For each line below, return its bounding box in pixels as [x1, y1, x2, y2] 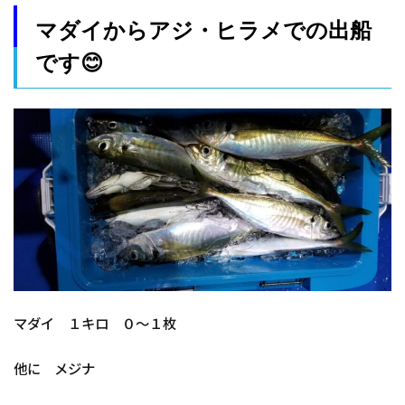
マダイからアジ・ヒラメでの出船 [35, 17, 372, 42]
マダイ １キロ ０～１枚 [14, 315, 190, 332]
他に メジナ [14, 360, 95, 377]
